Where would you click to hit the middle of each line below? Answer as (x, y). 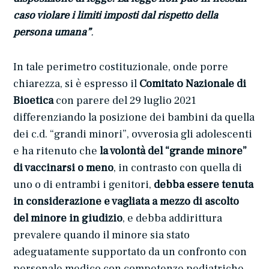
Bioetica (34, 100)
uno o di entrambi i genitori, (84, 184)
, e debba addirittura (173, 218)
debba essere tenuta (204, 184)
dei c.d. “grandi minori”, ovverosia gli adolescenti (133, 134)
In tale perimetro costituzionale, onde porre (121, 67)
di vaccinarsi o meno (64, 168)
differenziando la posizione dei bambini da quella (134, 117)
